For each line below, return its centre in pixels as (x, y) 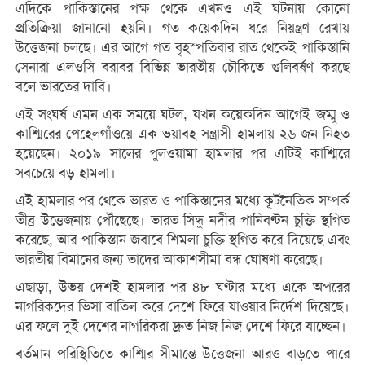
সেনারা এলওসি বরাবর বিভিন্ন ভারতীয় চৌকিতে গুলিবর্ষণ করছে (182, 67)
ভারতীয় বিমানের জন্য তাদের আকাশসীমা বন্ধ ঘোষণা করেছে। (169, 259)
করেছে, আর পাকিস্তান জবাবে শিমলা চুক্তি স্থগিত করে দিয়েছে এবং (182, 240)
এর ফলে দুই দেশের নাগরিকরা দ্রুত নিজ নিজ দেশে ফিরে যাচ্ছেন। (180, 326)
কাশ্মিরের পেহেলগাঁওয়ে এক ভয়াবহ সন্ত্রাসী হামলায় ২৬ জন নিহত (182, 134)
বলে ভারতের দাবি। (63, 86)
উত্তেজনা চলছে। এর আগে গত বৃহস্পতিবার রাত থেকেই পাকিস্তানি (182, 47)
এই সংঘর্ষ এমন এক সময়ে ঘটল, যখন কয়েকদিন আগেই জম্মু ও (182, 114)
